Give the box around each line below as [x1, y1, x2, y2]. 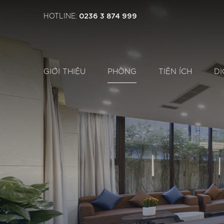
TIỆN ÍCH [158, 68, 192, 75]
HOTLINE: [43, 13, 79, 20]
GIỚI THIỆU [43, 68, 85, 75]
